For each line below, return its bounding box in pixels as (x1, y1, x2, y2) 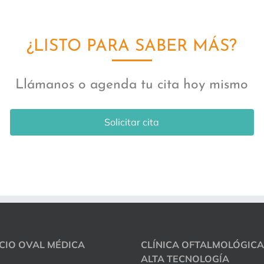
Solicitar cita (104, 115, 160, 128)
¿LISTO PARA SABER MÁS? (27, 38, 237, 55)
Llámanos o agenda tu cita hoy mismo (15, 78, 249, 92)
